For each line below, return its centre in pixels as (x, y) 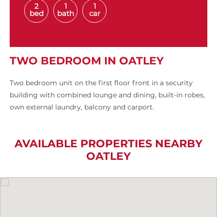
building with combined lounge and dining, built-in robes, (107, 95)
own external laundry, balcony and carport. (82, 107)
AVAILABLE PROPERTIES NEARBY (108, 144)
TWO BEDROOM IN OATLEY (87, 61)
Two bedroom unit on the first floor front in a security (101, 83)
